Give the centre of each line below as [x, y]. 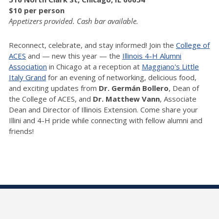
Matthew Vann [133, 99]
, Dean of [184, 88]
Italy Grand [27, 77]
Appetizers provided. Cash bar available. [74, 21]
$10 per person [37, 10]
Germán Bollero [140, 88]
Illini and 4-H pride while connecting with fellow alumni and [106, 120]
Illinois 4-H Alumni [152, 55]
